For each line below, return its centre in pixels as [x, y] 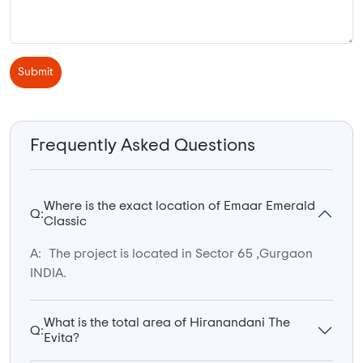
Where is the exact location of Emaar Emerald [179, 206]
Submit [36, 73]
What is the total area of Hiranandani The [167, 323]
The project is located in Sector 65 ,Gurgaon [179, 254]
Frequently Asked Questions [143, 145]
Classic [65, 222]
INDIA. [48, 273]
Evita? [62, 338]
